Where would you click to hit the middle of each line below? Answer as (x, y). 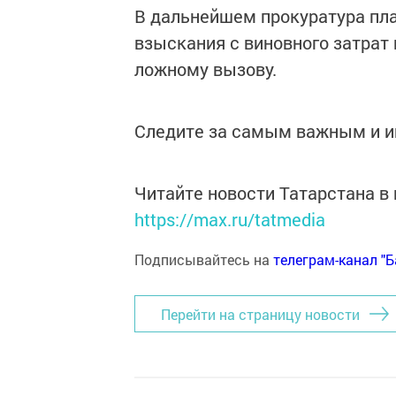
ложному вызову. (206, 69)
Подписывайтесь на (204, 259)
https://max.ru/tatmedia (230, 219)
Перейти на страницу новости (260, 314)
